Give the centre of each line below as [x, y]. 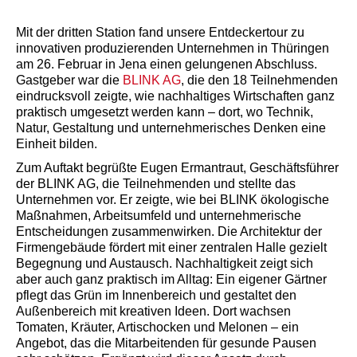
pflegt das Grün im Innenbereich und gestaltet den [156, 295]
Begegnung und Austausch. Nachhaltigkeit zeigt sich [165, 263]
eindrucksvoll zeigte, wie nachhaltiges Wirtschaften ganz [175, 96]
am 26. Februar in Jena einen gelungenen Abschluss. [167, 64]
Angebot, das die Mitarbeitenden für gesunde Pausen [166, 343]
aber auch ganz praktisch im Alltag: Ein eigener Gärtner [171, 279]
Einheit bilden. [57, 143]
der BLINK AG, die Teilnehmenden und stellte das [156, 183]
